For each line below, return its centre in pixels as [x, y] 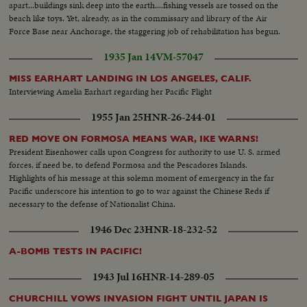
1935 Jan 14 [130, 57]
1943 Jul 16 [117, 277]
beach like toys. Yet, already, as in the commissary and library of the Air [138, 18]
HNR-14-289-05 [178, 277]
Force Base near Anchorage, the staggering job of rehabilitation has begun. [145, 31]
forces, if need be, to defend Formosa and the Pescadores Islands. [128, 164]
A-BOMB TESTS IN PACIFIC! [76, 251]
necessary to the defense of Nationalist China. [93, 204]
